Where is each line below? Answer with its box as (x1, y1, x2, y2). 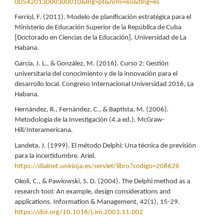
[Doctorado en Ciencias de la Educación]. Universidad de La (15, 34, 186, 42)
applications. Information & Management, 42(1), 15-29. (15, 198, 180, 206)
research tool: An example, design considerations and (15, 188, 171, 196)
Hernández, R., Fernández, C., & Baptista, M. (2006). (15, 106, 169, 114)
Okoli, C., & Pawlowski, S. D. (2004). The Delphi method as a (15, 178, 190, 186)
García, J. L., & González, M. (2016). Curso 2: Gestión (15, 60, 169, 67)
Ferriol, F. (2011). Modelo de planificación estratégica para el (15, 14, 191, 22)
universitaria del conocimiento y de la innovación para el (15, 70, 177, 78)
